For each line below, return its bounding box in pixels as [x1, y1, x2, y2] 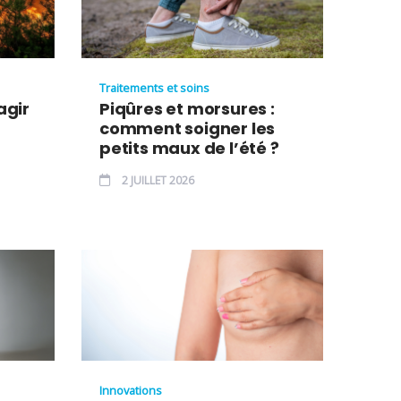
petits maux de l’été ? [99, 137, 279, 160]
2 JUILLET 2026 [119, 173, 194, 189]
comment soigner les [99, 117, 276, 141]
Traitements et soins [99, 80, 209, 97]
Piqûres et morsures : [99, 98, 275, 121]
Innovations [99, 381, 162, 398]
